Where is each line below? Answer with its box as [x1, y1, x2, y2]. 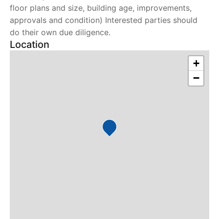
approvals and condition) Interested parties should [10, 15, 197, 25]
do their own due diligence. [10, 27, 110, 37]
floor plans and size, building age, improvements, [10, 3, 192, 13]
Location [10, 39, 49, 50]
